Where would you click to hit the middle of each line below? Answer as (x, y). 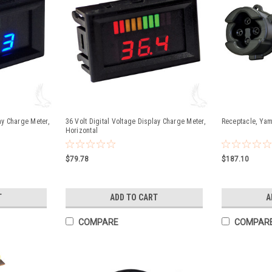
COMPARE (98, 222)
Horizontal (81, 131)
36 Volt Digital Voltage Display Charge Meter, (135, 121)
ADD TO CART (134, 198)
